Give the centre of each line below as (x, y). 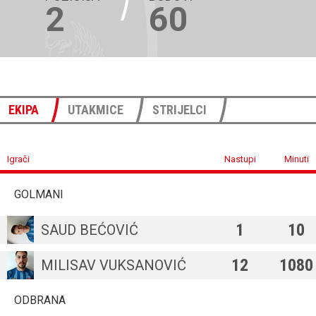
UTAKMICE (96, 110)
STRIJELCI (180, 110)
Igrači (18, 159)
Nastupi (240, 159)
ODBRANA (40, 300)
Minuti (296, 159)
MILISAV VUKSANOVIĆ (114, 265)
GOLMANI (39, 194)
